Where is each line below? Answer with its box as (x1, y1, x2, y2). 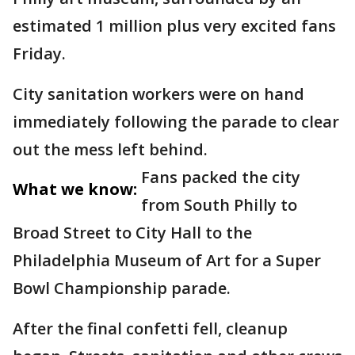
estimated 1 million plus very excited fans (13, 15, 336, 36)
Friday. (13, 43, 66, 64)
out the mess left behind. (13, 139, 208, 160)
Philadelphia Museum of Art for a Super (13, 250, 321, 271)
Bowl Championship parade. (13, 277, 231, 299)
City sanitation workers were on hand (13, 83, 304, 105)
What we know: (13, 178, 137, 200)
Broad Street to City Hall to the (13, 222, 252, 243)
